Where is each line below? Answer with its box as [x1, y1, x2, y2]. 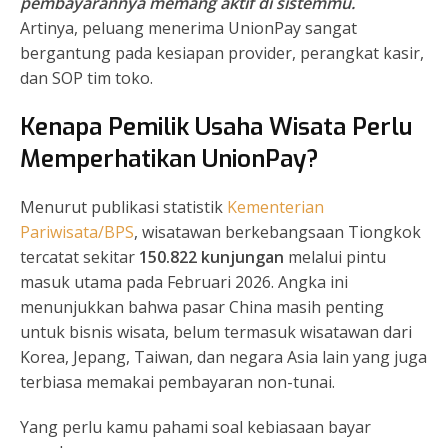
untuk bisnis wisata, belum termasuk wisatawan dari [20, 321, 412, 344]
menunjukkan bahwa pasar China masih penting [20, 296, 384, 319]
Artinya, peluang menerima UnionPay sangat [20, 17, 357, 40]
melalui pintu [284, 246, 386, 269]
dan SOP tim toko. [20, 67, 153, 90]
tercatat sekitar [20, 246, 139, 269]
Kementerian [227, 196, 324, 219]
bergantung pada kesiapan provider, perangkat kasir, [20, 42, 424, 65]
